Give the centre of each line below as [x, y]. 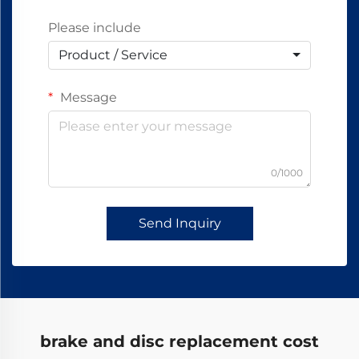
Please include [95, 28]
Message [87, 97]
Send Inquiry [179, 223]
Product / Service [113, 55]
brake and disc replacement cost [179, 341]
